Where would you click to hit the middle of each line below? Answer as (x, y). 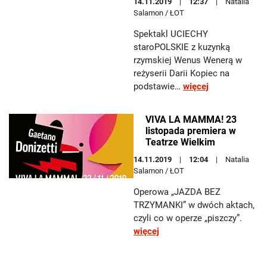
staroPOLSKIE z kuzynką (182, 47)
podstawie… (158, 86)
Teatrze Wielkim (180, 142)
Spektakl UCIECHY (171, 34)
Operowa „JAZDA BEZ (177, 192)
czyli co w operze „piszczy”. (188, 218)
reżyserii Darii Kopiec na (181, 73)
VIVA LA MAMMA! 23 (191, 119)
